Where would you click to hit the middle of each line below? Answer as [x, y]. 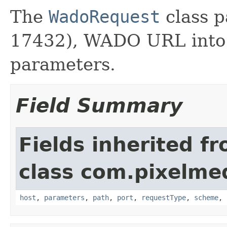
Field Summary [99, 105]
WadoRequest [104, 16]
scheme [206, 197]
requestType [164, 197]
